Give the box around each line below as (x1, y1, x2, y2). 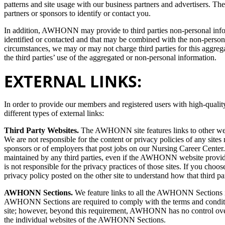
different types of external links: (4, 108, 104, 118)
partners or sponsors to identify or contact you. (4, 9, 151, 18)
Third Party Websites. (4, 126, 81, 135)
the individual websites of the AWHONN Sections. (4, 215, 166, 224)
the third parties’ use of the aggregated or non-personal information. (4, 53, 216, 62)
